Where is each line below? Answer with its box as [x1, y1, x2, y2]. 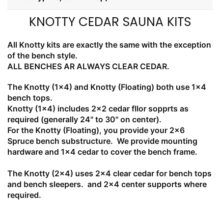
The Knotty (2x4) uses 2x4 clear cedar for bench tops [7, 168, 212, 179]
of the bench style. [7, 51, 78, 61]
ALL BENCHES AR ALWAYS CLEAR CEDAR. [7, 61, 169, 72]
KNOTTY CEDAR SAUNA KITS [29, 13, 191, 31]
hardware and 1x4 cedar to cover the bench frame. [7, 147, 197, 157]
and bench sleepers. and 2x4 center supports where [7, 179, 207, 190]
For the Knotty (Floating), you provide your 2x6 [7, 125, 185, 136]
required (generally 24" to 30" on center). [7, 114, 162, 125]
